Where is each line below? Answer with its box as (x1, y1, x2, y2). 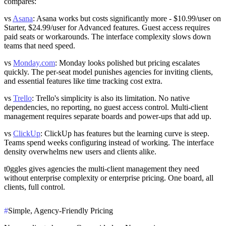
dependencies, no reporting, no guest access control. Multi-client (4, 103, 208, 112)
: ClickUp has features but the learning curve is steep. (40, 129, 209, 138)
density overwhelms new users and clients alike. (4, 147, 156, 156)
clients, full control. (4, 183, 65, 192)
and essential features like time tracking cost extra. (4, 77, 162, 86)
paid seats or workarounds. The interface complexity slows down (4, 32, 211, 41)
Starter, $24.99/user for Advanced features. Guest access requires (4, 23, 210, 32)
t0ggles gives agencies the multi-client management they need (4, 164, 199, 174)
